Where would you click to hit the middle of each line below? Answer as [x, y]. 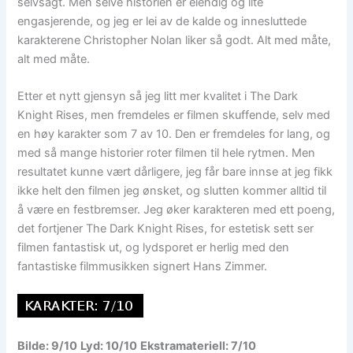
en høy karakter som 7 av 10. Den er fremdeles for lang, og [174, 134]
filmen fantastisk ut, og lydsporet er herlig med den [154, 247]
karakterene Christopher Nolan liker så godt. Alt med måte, [175, 40]
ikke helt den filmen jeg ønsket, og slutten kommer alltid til [172, 190]
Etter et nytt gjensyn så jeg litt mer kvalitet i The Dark [158, 96]
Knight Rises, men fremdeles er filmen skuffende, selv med [174, 115]
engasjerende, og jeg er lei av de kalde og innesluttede [162, 21]
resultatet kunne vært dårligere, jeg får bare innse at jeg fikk [175, 171]
